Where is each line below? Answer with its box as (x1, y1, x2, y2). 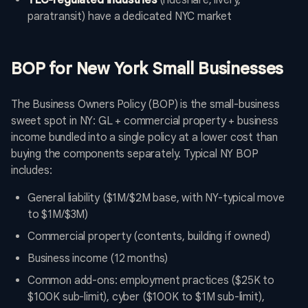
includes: (11, 164, 52, 178)
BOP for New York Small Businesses (11, 58, 284, 80)
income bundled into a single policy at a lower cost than (11, 131, 278, 145)
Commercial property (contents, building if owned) (27, 230, 270, 244)
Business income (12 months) (27, 252, 168, 266)
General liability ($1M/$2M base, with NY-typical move (27, 191, 285, 206)
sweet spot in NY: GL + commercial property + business (11, 114, 278, 129)
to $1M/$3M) (27, 208, 89, 222)
